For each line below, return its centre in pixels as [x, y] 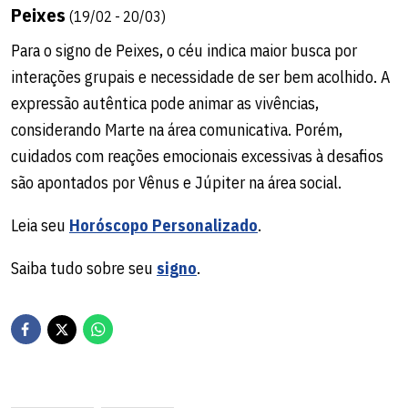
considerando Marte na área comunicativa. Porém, [177, 130]
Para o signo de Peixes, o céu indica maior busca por [184, 51]
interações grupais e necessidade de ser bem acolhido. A [200, 77]
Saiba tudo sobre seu [84, 269]
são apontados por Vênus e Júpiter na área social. [176, 183]
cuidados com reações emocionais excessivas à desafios [197, 157]
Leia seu [40, 226]
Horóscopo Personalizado [163, 226]
